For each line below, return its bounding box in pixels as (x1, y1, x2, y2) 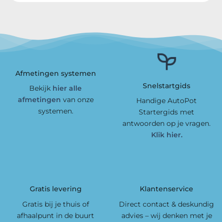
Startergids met (139, 107, 194, 116)
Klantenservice (140, 184, 193, 194)
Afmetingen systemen (15, 68, 96, 78)
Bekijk (29, 83, 53, 93)
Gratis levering (29, 184, 82, 194)
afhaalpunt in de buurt (17, 211, 94, 220)
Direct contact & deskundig (119, 199, 214, 209)
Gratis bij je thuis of (22, 199, 89, 209)
